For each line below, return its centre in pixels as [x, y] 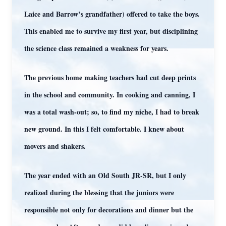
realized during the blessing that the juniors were [99, 192]
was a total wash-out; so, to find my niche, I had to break [112, 112]
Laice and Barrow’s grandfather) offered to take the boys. [112, 14]
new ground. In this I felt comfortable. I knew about [104, 129]
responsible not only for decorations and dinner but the [109, 210]
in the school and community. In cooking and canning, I [110, 95]
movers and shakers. [55, 146]
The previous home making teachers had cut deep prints [110, 77]
